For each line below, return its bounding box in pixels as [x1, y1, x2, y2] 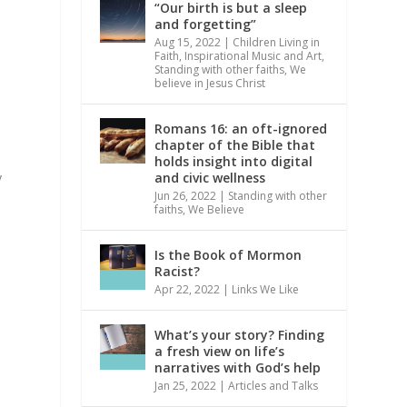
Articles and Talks [228, 377, 319, 393]
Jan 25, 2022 [154, 377, 217, 393]
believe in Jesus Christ [154, 74, 266, 91]
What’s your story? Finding [154, 325, 325, 343]
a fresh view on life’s [154, 342, 285, 360]
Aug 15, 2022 [154, 34, 222, 50]
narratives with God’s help [154, 358, 322, 376]
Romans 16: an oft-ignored [154, 119, 328, 137]
